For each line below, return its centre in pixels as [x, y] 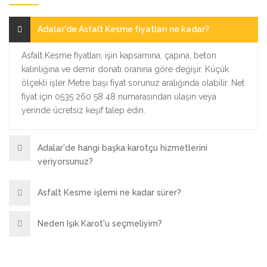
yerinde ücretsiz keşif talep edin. [83, 110]
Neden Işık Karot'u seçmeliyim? [100, 223]
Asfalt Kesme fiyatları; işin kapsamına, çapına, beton [119, 55]
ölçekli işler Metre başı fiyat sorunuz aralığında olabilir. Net [133, 83]
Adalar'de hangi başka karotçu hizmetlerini [122, 148]
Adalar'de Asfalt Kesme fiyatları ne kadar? [123, 29]
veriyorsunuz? [65, 161]
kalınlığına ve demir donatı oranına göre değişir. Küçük [125, 69]
